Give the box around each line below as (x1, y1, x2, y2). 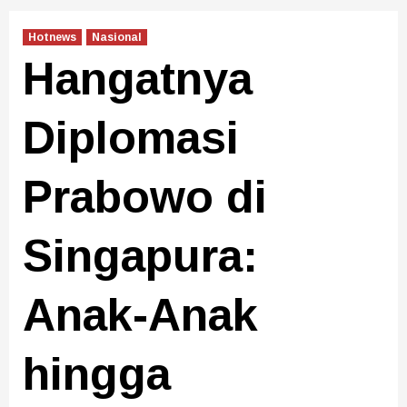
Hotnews (28, 31, 76, 45)
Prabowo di (23, 172, 267, 223)
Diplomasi (23, 113, 239, 164)
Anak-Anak (23, 290, 258, 342)
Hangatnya (23, 54, 253, 105)
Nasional (92, 31, 142, 45)
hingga (23, 349, 171, 401)
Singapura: (23, 231, 258, 283)
